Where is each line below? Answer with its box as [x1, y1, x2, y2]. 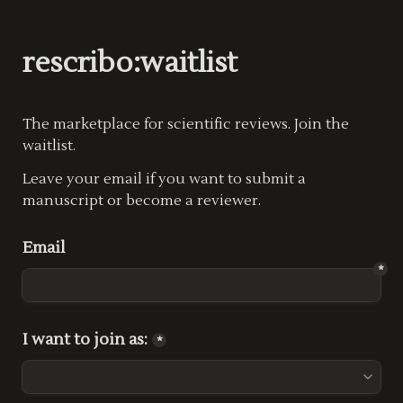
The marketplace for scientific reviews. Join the [22, 115, 349, 133]
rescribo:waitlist [22, 44, 237, 81]
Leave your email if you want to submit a [22, 170, 306, 188]
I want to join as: [22, 329, 148, 350]
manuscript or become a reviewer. [22, 192, 261, 210]
